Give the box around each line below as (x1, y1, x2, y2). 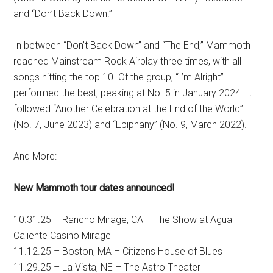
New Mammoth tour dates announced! (13, 182, 175, 194)
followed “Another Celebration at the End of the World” (13, 103, 244, 115)
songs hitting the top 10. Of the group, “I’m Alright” (13, 71, 224, 83)
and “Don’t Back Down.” (13, 8, 113, 20)
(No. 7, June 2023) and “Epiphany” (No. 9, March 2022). (13, 119, 247, 131)
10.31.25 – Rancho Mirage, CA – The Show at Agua (13, 214, 233, 226)
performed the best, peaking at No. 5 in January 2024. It (13, 87, 252, 99)
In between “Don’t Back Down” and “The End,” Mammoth (13, 40, 251, 52)
